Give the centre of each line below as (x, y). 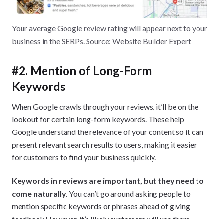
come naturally (39, 193)
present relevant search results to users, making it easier (104, 144)
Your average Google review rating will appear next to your (109, 28)
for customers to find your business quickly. (84, 157)
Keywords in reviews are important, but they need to (108, 180)
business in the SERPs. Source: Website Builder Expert (101, 41)
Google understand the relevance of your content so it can (108, 131)
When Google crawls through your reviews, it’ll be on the (105, 106)
